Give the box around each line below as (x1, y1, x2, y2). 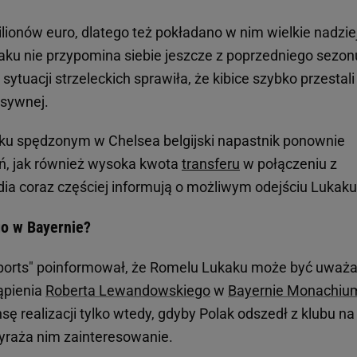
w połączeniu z (240, 155, 337, 173)
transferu (182, 155, 240, 173)
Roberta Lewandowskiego (45, 282, 210, 300)
